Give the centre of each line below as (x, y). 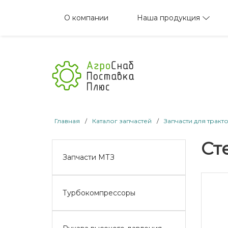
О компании (86, 18)
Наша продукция (168, 18)
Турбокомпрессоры (99, 193)
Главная (67, 121)
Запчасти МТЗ (89, 157)
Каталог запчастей (122, 121)
